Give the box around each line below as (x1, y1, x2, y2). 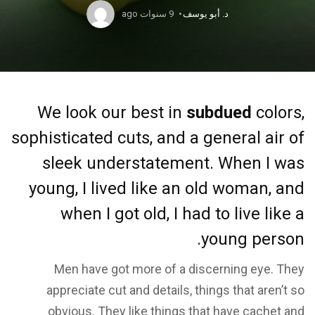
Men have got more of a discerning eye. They (54, 262, 304, 276)
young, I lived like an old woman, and (29, 179, 304, 198)
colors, (252, 103, 304, 122)
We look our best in (37, 103, 186, 122)
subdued (186, 103, 252, 122)
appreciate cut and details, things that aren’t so (46, 283, 304, 297)
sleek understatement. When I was (42, 153, 304, 173)
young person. (201, 229, 304, 249)
